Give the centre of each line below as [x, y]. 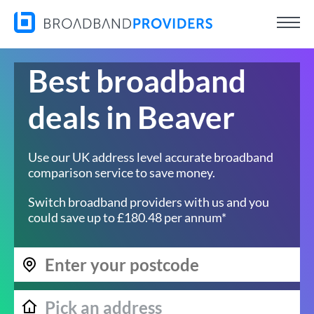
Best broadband [137, 81]
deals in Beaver [131, 117]
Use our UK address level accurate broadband [151, 157]
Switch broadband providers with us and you [149, 202]
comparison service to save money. [122, 172]
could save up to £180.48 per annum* [127, 217]
